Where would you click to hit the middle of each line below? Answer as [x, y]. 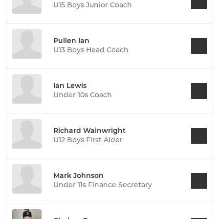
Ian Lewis [70, 86]
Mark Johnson [78, 175]
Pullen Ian [71, 41]
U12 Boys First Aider [88, 140]
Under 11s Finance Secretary [103, 185]
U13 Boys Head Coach [91, 50]
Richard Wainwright [89, 131]
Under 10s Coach [83, 95]
